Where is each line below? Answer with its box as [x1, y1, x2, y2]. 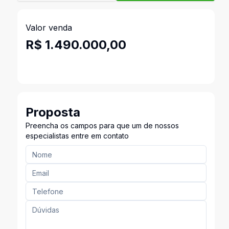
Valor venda [25, 22, 72, 33]
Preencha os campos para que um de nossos [25, 121, 179, 130]
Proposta [25, 105, 80, 120]
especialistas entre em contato [25, 131, 129, 140]
